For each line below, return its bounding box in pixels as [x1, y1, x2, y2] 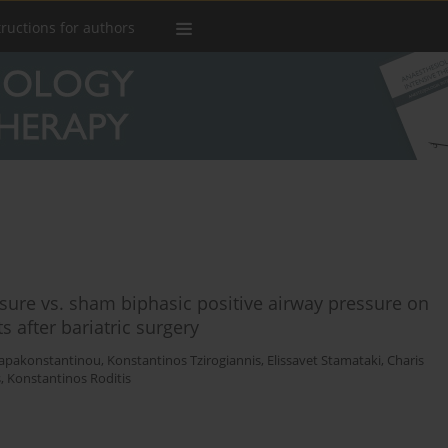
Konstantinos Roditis [7, 370, 131, 388]
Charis [387, 352, 424, 370]
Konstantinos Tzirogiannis [107, 352, 261, 370]
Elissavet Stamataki [267, 352, 381, 370]
